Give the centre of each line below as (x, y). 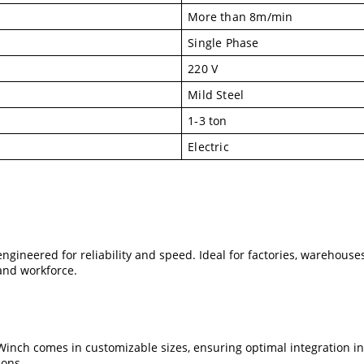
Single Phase (223, 42)
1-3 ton (208, 120)
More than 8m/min (240, 16)
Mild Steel (216, 94)
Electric (208, 146)
